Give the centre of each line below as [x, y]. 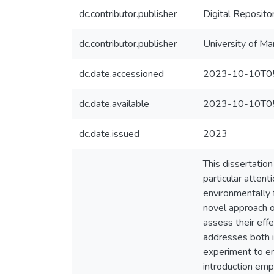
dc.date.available [114, 104]
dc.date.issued [109, 134]
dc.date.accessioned [121, 74]
